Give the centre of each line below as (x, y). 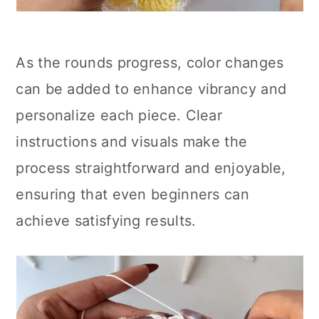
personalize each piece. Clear (119, 115)
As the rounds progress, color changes (150, 63)
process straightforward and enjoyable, (151, 168)
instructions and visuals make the (132, 142)
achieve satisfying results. (106, 221)
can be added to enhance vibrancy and (151, 89)
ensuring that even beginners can (132, 194)
